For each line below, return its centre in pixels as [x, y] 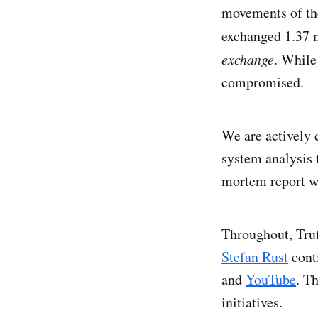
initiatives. [252, 302]
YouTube [271, 279]
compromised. [263, 82]
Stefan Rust [255, 256]
